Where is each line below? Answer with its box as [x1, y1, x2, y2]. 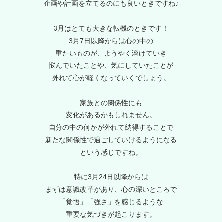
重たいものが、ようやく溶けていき [55, 49, 166, 57]
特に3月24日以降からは [74, 173, 148, 181]
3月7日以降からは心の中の [69, 37, 153, 45]
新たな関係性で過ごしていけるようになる [45, 136, 177, 144]
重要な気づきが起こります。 [66, 210, 156, 219]
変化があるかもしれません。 [66, 111, 156, 119]
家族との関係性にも [80, 99, 142, 107]
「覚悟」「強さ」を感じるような [59, 198, 163, 206]
